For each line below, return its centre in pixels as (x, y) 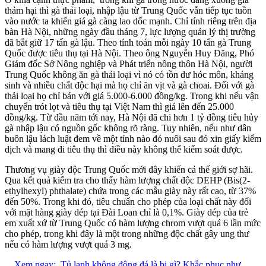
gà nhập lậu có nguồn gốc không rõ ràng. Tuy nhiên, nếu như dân (128, 128)
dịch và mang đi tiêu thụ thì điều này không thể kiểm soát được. (124, 149)
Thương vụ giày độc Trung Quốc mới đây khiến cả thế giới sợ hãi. (129, 169)
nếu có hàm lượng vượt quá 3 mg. (68, 244)
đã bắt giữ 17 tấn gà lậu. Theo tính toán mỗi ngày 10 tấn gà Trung (128, 42)
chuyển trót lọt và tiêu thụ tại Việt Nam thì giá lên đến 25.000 (119, 106)
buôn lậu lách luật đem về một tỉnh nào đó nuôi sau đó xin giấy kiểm (133, 138)
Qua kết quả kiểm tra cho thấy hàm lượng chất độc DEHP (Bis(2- (127, 180)
